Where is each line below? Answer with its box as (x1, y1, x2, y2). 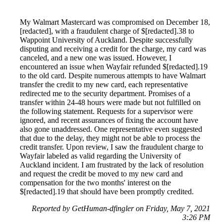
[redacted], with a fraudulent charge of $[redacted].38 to (20, 26, 194, 35)
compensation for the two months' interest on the (20, 178, 171, 187)
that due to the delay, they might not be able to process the (20, 133, 200, 142)
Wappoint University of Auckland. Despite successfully (20, 35, 193, 44)
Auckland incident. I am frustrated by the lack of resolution (20, 160, 204, 169)
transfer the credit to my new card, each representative (20, 80, 188, 89)
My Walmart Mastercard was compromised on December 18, (20, 17, 210, 26)
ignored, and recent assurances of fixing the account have (20, 115, 198, 124)
